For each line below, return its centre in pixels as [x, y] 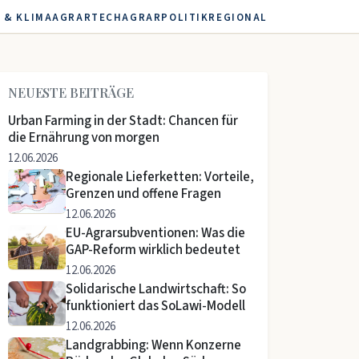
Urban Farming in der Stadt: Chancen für [123, 121]
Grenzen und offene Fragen [143, 194]
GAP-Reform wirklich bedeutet [153, 250]
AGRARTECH [87, 17]
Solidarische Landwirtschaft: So [156, 289]
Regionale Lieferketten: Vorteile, [160, 177]
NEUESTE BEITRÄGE [71, 93]
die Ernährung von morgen [84, 138]
